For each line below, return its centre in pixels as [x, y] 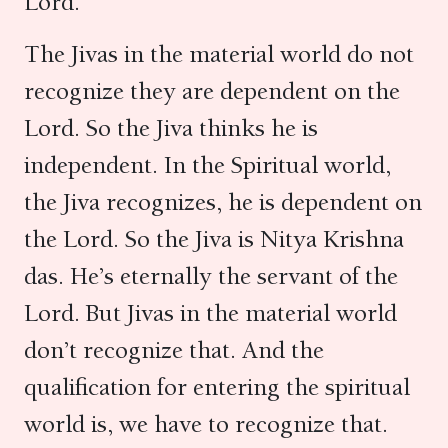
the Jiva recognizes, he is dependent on [223, 202]
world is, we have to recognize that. [206, 424]
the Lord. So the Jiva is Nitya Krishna [214, 239]
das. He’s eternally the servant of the [211, 276]
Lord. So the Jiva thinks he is [171, 128]
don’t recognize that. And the [174, 350]
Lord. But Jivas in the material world [210, 313]
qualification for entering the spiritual [217, 387]
